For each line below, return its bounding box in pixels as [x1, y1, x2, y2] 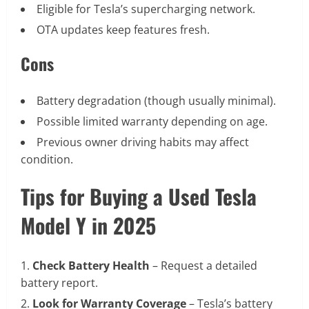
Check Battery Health [32, 258, 150, 274]
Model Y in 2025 [21, 210, 156, 241]
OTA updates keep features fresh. [37, 22, 210, 38]
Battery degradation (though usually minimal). [37, 93, 276, 109]
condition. [21, 152, 73, 168]
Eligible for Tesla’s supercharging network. [37, 1, 255, 17]
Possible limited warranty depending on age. [37, 114, 268, 130]
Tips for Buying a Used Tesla [21, 181, 257, 212]
